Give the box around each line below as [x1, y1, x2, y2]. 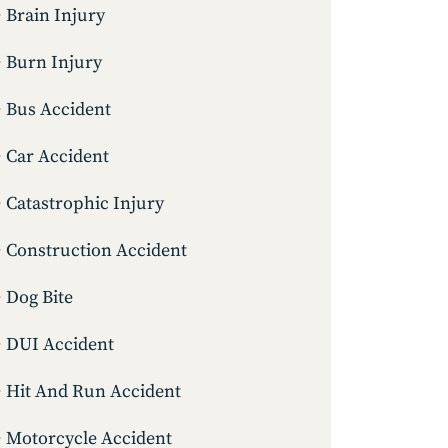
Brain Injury [6, 4, 105, 28]
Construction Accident [6, 239, 187, 263]
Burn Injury [6, 51, 102, 75]
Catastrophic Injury [6, 192, 164, 216]
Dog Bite [6, 286, 73, 310]
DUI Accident [6, 333, 114, 357]
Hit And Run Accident [6, 380, 181, 404]
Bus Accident [6, 98, 111, 122]
